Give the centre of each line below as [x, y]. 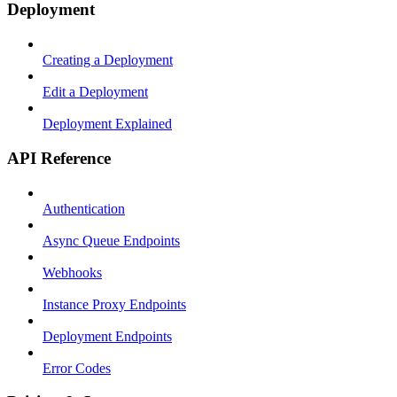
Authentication [84, 208]
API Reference [59, 158]
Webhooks [72, 272]
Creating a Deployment [108, 60]
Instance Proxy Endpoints [114, 304]
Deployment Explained [107, 124]
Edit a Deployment [95, 92]
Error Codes [77, 368]
